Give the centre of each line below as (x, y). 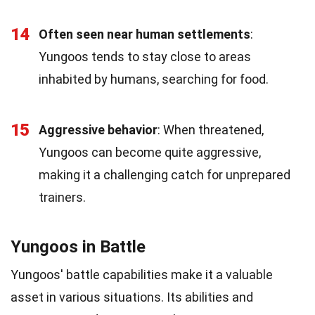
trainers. (62, 197)
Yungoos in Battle (78, 246)
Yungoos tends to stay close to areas (145, 56)
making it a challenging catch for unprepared (165, 174)
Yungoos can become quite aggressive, (150, 152)
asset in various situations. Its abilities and (132, 297)
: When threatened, (211, 129)
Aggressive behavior (98, 129)
